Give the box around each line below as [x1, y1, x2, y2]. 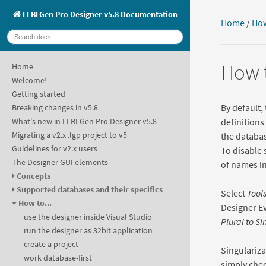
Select [220, 186, 247, 199]
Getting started [12, 88, 65, 100]
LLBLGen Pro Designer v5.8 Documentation [20, 9, 178, 20]
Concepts [17, 170, 50, 182]
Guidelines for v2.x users [12, 143, 97, 154]
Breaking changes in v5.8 [12, 102, 98, 113]
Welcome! [12, 75, 47, 86]
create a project [24, 239, 78, 250]
